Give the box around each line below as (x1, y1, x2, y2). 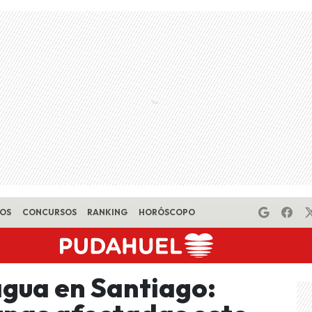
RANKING (87, 207, 128, 217)
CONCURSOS (22, 207, 77, 217)
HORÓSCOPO (138, 207, 195, 217)
